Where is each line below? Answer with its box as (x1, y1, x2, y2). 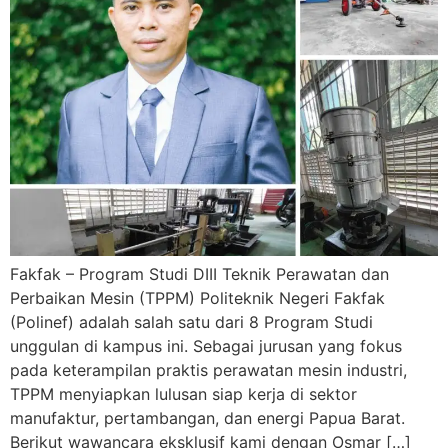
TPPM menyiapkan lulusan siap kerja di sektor (10, 384, 357, 404)
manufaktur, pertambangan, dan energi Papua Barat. (10, 408, 405, 428)
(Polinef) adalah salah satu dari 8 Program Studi (10, 312, 373, 332)
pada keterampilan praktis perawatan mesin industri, (10, 360, 407, 380)
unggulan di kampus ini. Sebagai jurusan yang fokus (10, 336, 402, 356)
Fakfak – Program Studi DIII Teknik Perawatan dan (10, 264, 389, 284)
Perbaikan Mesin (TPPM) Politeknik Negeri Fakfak (10, 288, 385, 308)
